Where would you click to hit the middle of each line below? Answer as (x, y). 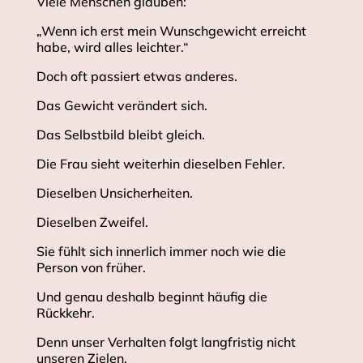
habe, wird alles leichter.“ (112, 47)
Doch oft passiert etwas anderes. (137, 77)
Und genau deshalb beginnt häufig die (152, 297)
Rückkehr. (65, 313)
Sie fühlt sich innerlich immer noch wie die (161, 252)
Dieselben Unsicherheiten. (114, 193)
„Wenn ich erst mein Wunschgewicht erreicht (171, 31)
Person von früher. (91, 268)
